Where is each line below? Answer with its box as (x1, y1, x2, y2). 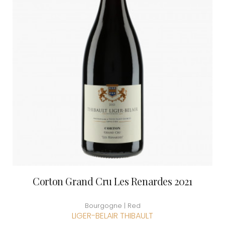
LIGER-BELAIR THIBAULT (72, 210, 153, 222)
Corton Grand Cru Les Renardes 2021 (33, 174, 192, 188)
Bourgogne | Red (84, 201, 141, 211)
